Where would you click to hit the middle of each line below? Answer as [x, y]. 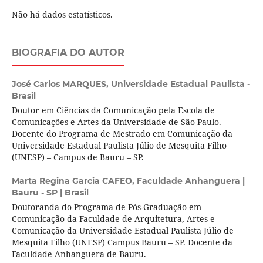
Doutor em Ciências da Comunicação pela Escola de [113, 110]
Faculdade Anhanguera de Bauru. [79, 254]
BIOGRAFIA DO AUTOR [68, 53]
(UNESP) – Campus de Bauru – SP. [77, 157]
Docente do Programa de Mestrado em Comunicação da [122, 134]
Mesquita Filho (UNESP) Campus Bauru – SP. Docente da [122, 242]
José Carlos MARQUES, [61, 84]
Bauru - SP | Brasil [50, 193]
